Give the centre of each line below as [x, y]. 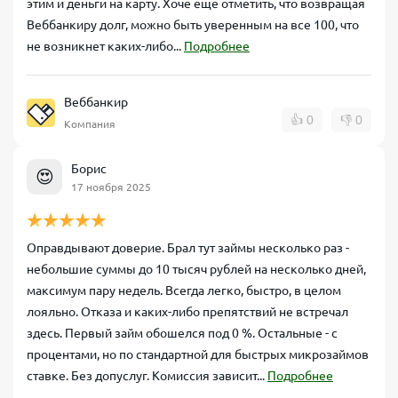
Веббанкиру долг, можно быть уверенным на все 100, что [193, 25]
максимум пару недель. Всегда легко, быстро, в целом [184, 291]
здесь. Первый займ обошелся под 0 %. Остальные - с [182, 333]
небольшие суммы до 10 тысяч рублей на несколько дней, [196, 269]
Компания [90, 124]
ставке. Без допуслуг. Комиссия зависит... [147, 376]
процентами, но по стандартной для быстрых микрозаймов [198, 354]
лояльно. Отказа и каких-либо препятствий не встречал [187, 312]
